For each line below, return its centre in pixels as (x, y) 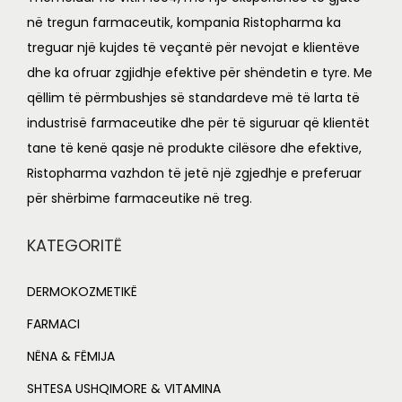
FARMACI (53, 324)
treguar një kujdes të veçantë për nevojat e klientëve (193, 48)
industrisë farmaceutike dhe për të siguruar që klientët (198, 123)
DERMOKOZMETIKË (82, 292)
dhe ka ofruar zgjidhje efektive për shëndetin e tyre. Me (200, 73)
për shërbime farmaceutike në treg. (140, 199)
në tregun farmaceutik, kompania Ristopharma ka (184, 23)
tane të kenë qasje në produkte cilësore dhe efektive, (194, 149)
